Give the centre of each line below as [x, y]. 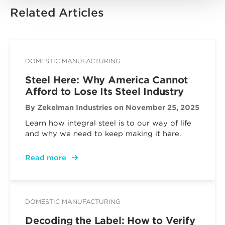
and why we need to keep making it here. [104, 134]
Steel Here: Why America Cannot [107, 80]
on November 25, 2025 [157, 107]
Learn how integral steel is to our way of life [108, 123]
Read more [46, 158]
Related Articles [57, 13]
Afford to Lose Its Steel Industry [106, 92]
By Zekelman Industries [69, 107]
